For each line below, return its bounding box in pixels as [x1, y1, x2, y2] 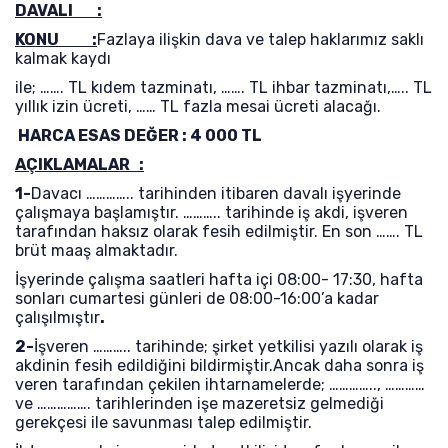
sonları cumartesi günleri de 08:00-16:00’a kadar [15, 289, 379, 308]
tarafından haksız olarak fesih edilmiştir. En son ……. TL [15, 222, 423, 241]
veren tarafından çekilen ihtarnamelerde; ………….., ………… [15, 375, 425, 394]
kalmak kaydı [15, 49, 111, 68]
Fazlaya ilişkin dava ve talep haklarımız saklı [97, 30, 424, 49]
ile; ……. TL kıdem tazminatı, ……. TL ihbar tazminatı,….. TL [15, 78, 432, 97]
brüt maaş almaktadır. [15, 241, 178, 260]
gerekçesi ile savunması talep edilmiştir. [15, 413, 312, 432]
